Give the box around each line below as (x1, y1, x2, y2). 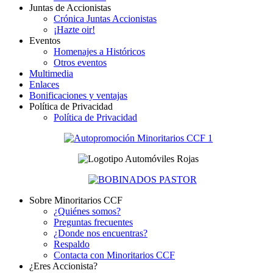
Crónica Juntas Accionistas (54, 13, 157, 24)
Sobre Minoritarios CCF (29, 195, 122, 206)
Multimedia (29, 68, 73, 79)
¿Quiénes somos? (54, 206, 121, 217)
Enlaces (29, 79, 59, 90)
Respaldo (54, 239, 90, 250)
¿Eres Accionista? (29, 261, 97, 272)
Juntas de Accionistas (29, 2, 111, 13)
